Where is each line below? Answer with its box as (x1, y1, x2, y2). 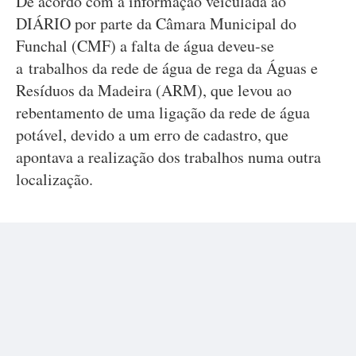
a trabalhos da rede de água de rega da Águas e (16, 57, 318, 79)
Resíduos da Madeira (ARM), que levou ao (16, 79, 292, 101)
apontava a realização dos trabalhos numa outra (16, 146, 321, 168)
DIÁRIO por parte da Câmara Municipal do (16, 13, 296, 34)
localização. (16, 168, 99, 190)
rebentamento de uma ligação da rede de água (16, 102, 310, 123)
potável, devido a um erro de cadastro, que (16, 124, 288, 145)
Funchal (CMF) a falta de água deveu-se (16, 35, 274, 56)
